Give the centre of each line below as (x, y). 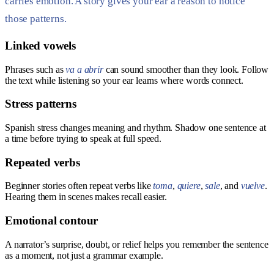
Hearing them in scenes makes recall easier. (86, 197)
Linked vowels (40, 45)
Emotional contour (52, 221)
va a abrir (84, 69)
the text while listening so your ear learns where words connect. (124, 80)
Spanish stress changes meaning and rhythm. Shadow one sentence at (135, 128)
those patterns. (36, 19)
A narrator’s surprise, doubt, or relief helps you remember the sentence (137, 244)
